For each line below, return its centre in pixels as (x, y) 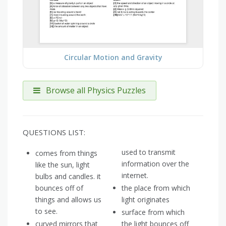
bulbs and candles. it (68, 177)
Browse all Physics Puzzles (95, 91)
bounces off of (59, 188)
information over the (155, 164)
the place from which (156, 188)
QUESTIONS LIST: (54, 132)
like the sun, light (63, 165)
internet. (135, 176)
